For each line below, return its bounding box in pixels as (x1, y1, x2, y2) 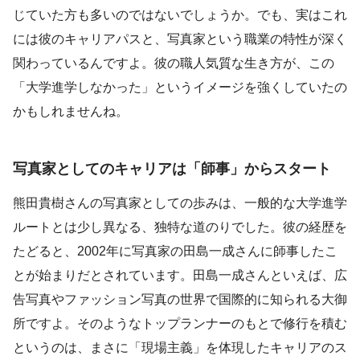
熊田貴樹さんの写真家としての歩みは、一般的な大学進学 (13, 196, 347, 211)
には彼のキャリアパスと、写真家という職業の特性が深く (13, 31, 347, 46)
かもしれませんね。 (13, 104, 129, 118)
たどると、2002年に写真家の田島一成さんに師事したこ (13, 244, 337, 259)
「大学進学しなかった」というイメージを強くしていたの (13, 80, 347, 94)
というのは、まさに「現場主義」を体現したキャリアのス (13, 341, 347, 355)
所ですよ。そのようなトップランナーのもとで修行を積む (13, 317, 347, 331)
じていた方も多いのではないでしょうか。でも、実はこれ (13, 7, 347, 22)
